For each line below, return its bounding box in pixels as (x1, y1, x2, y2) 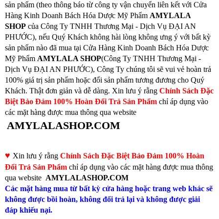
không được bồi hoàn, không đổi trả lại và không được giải (5, 195, 200, 204)
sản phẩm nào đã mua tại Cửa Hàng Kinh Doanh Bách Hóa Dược (5, 44, 209, 52)
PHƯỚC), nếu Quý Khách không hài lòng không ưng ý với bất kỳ (5, 33, 211, 42)
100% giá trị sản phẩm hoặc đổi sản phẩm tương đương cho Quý (5, 76, 204, 85)
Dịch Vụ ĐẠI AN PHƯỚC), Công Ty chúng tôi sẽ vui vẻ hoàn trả (5, 65, 211, 74)
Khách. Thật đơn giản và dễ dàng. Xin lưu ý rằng (5, 87, 159, 95)
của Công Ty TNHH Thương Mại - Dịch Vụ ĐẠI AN (26, 22, 196, 31)
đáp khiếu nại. (5, 206, 52, 215)
